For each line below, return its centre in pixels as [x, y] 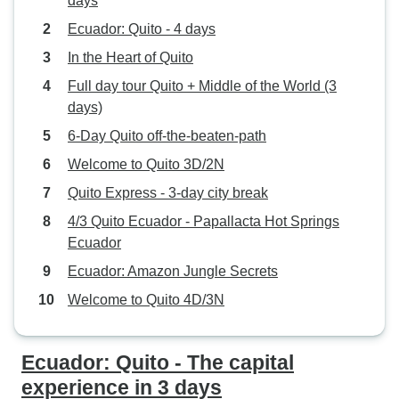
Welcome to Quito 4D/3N [146, 300]
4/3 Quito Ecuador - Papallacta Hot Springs [204, 221]
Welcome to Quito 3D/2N [146, 164]
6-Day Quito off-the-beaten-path [167, 136]
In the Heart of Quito [130, 57]
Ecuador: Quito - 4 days [142, 29]
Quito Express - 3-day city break [168, 193]
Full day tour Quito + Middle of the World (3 [202, 86]
